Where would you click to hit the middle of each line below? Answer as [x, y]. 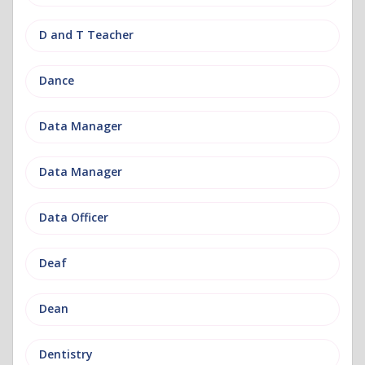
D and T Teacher [86, 35]
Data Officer [74, 217]
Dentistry [66, 354]
